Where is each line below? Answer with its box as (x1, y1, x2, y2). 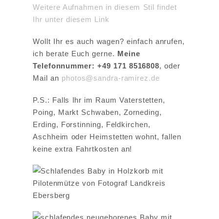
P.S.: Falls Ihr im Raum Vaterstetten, (33, 96, 165, 105)
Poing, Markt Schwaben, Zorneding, (33, 108, 162, 117)
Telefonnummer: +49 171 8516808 (33, 62, 160, 70)
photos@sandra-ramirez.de (62, 74, 160, 83)
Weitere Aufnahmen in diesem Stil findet (33, 3, 177, 12)
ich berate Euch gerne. (33, 49, 118, 58)
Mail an (33, 74, 62, 83)
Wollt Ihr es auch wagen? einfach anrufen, (33, 37, 185, 46)
